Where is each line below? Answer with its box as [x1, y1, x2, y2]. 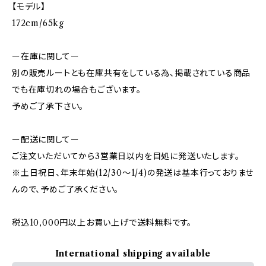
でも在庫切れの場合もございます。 [12, 84, 141, 95]
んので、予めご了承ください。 [12, 184, 119, 195]
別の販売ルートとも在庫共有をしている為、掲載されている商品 [12, 68, 251, 78]
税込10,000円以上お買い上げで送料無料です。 [12, 217, 192, 228]
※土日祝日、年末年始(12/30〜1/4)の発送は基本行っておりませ [12, 167, 254, 178]
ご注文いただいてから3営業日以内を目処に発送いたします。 [12, 151, 240, 161]
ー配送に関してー [12, 134, 80, 145]
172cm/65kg [12, 18, 64, 28]
